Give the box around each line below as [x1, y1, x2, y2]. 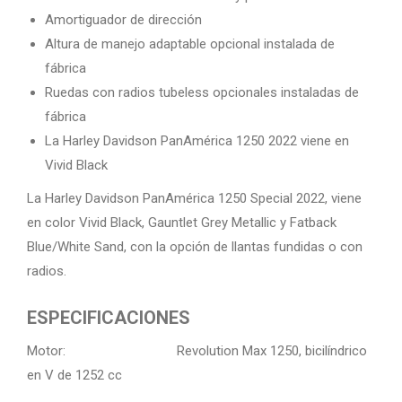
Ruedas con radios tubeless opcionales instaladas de [45, 84, 359, 101]
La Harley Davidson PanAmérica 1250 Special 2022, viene [27, 190, 362, 207]
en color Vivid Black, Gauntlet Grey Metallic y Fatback [27, 214, 336, 232]
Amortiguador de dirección [45, 12, 202, 29]
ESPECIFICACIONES [27, 307, 190, 329]
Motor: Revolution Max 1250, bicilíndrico [27, 343, 367, 360]
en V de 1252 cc [27, 367, 122, 384]
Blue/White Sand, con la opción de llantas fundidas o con [27, 239, 363, 256]
